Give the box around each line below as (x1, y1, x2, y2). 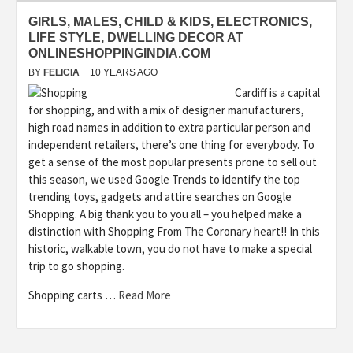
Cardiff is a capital (235, 84, 320, 100)
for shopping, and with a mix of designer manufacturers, (28, 102, 304, 117)
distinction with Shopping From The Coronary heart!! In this (28, 223, 320, 239)
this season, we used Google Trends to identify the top (28, 171, 300, 187)
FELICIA (43, 66, 82, 78)
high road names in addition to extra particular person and (28, 119, 310, 135)
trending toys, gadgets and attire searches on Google (28, 188, 292, 204)
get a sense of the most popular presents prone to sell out (28, 154, 317, 169)
